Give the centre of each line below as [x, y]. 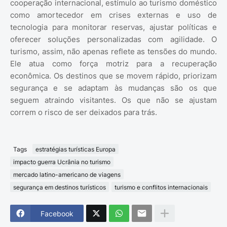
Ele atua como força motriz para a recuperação [113, 64]
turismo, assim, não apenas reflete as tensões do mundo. [113, 52]
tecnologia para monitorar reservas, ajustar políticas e [113, 27]
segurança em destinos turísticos [60, 187]
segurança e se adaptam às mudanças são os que [113, 88]
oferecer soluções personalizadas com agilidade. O [113, 40]
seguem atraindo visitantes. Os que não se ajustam [113, 100]
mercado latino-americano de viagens [67, 174]
